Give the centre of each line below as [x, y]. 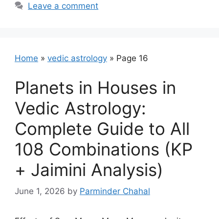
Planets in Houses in [95, 87]
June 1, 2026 [40, 191]
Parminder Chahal [115, 191]
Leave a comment [63, 6]
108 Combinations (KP [104, 149]
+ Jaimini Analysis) [89, 169]
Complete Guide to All [102, 128]
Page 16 [132, 58]
